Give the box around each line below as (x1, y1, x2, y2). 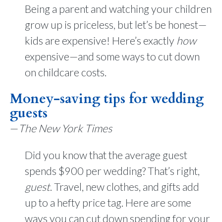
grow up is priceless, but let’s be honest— (25, 18, 207, 31)
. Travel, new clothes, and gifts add (50, 180, 199, 193)
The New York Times (18, 121, 112, 135)
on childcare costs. (25, 66, 107, 79)
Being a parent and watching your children (25, 2, 212, 15)
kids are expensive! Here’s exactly (25, 34, 176, 47)
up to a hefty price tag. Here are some (25, 196, 191, 209)
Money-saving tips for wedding (10, 89, 204, 108)
